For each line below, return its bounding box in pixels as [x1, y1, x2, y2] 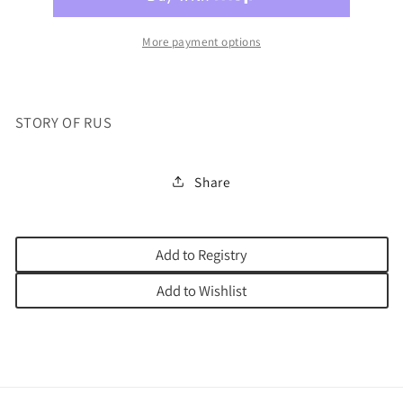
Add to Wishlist [157, 281, 246, 301]
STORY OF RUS [14, 112, 112, 132]
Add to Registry [156, 245, 247, 265]
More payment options [142, 33, 261, 49]
